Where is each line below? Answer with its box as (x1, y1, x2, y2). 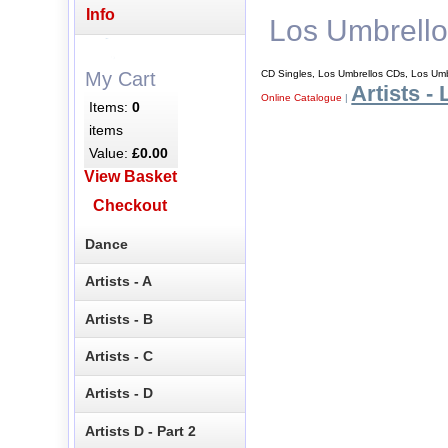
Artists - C (85, 348, 154, 365)
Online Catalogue (261, 91, 343, 103)
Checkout (93, 197, 168, 215)
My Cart (84, 67, 156, 90)
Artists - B (85, 310, 154, 327)
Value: (89, 144, 133, 161)
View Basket (83, 168, 177, 186)
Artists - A (85, 273, 153, 290)
